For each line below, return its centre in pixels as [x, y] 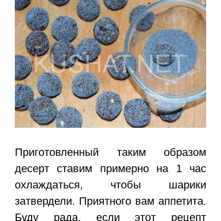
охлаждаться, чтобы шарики [110, 185]
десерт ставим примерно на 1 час [110, 169]
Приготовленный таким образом [110, 152]
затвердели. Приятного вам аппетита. [110, 201]
